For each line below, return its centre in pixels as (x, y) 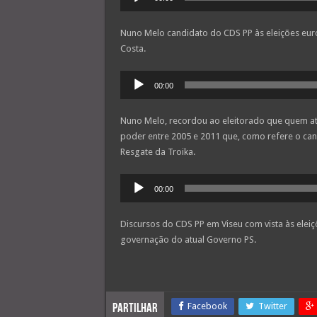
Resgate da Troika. (157, 152)
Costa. (133, 49)
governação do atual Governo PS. (188, 240)
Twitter (272, 306)
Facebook (207, 306)
